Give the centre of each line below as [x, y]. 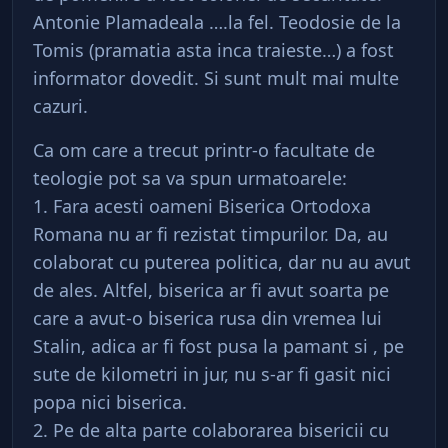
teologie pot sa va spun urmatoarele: [190, 178]
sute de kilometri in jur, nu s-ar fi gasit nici [212, 374]
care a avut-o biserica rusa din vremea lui [207, 318]
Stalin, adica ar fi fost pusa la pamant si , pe [218, 346]
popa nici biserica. [110, 402]
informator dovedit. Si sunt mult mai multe [216, 78]
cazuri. [60, 106]
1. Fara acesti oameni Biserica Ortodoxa [202, 206]
